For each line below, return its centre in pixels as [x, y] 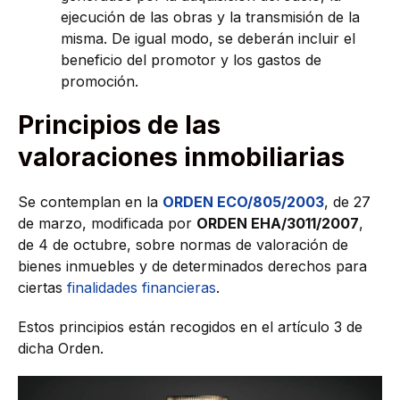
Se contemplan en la [90, 202]
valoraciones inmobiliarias [181, 158]
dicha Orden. [61, 348]
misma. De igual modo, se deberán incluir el [208, 39]
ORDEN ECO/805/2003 [243, 202]
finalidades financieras [142, 288]
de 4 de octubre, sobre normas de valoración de [183, 245]
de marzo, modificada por [107, 224]
